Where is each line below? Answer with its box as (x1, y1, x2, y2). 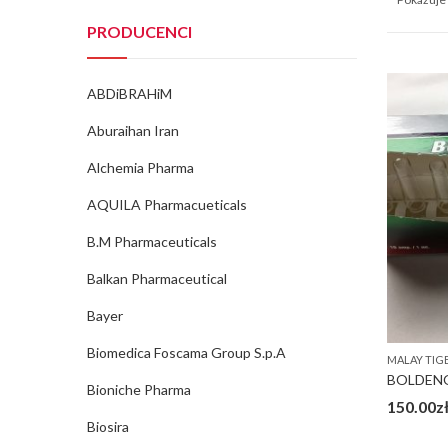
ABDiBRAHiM (87, 85, 172, 102)
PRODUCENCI (87, 22, 192, 41)
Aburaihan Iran (87, 122, 179, 139)
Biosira (87, 418, 129, 435)
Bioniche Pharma (87, 381, 191, 398)
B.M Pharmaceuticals (87, 233, 217, 250)
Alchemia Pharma (87, 159, 194, 176)
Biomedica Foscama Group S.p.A (87, 344, 286, 361)
